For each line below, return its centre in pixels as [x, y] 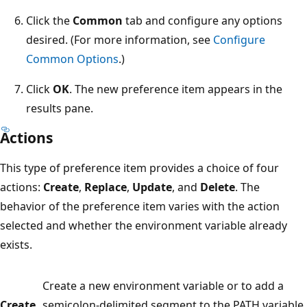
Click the [49, 20]
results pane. [60, 108]
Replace [106, 187]
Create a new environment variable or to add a [163, 285]
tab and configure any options [202, 20]
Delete [218, 187]
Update [152, 187]
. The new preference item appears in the [176, 89]
